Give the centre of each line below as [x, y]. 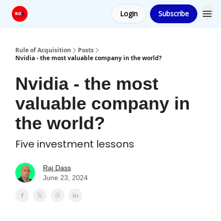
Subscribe [174, 14]
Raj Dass [57, 168]
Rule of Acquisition [43, 50]
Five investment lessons [75, 144]
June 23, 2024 [65, 178]
